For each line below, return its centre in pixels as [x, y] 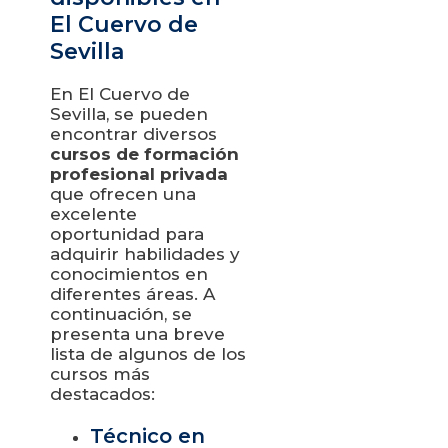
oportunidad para [127, 233]
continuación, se [121, 313]
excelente [93, 213]
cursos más [100, 373]
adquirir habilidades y [145, 253]
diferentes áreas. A [132, 293]
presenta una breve [137, 333]
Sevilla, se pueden [129, 113]
